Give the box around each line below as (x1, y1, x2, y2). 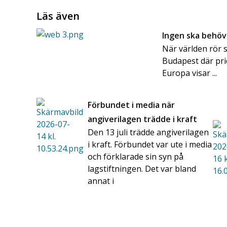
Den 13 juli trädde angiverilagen (88, 127, 209, 138)
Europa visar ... (162, 67, 217, 79)
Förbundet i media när (88, 99, 175, 111)
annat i (88, 175, 115, 187)
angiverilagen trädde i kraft (88, 113, 198, 125)
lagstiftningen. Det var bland (88, 163, 197, 175)
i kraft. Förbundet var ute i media (88, 139, 212, 150)
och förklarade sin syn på (88, 151, 184, 163)
